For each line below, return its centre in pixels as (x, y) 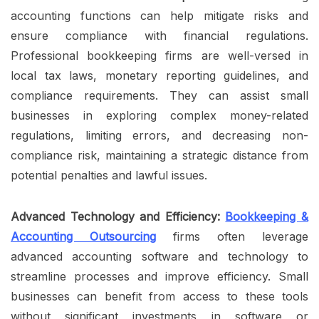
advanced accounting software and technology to (159, 257)
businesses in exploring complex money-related (159, 116)
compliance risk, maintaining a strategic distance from (159, 156)
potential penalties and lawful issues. (111, 176)
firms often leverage (241, 237)
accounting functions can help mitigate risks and (159, 16)
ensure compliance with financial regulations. (159, 36)
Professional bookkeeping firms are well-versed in (159, 56)
